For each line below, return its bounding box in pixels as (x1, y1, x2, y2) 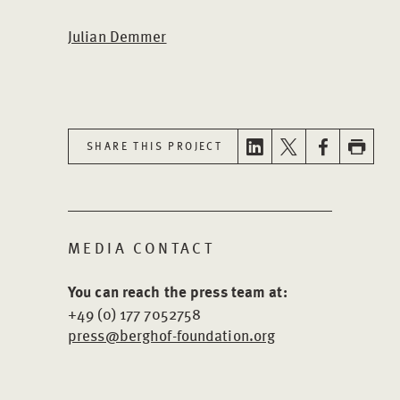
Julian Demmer (68, 25, 167, 46)
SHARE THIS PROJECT (87, 138, 223, 154)
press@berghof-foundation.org (68, 324, 276, 346)
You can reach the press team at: (68, 280, 287, 303)
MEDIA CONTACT (68, 237, 215, 258)
